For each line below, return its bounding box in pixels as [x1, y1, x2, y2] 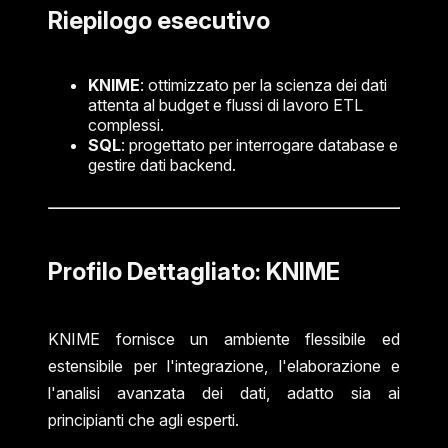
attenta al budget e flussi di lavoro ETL [88, 94, 363, 115]
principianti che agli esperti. [48, 409, 239, 430]
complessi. [88, 114, 164, 135]
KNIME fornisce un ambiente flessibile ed [48, 328, 400, 349]
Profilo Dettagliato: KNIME [48, 256, 340, 286]
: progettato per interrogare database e [121, 134, 398, 155]
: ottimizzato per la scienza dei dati [140, 74, 387, 95]
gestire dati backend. [88, 154, 236, 175]
